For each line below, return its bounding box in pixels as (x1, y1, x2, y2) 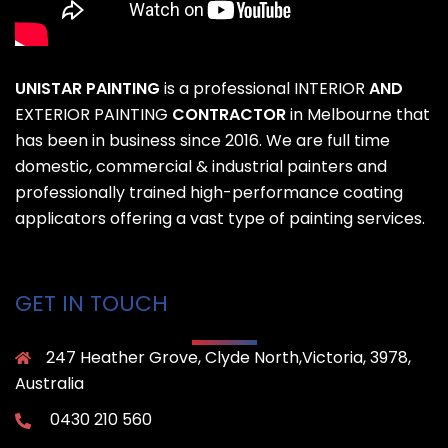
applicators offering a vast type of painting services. (15, 207, 425, 231)
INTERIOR (294, 77, 365, 101)
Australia (15, 372, 84, 396)
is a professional (160, 77, 294, 101)
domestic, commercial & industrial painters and (15, 155, 387, 179)
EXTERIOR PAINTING (15, 103, 168, 127)
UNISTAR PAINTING (15, 77, 160, 101)
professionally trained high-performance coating (15, 181, 403, 205)
